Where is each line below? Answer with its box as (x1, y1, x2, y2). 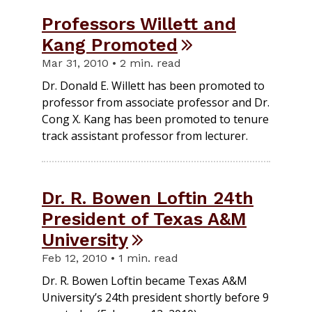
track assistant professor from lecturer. (42, 127, 248, 143)
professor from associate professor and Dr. (42, 94, 270, 110)
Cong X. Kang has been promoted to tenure (42, 111, 269, 127)
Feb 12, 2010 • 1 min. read (42, 251, 178, 265)
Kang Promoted (42, 33, 178, 55)
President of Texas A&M (42, 208, 247, 229)
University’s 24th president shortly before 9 (42, 289, 269, 305)
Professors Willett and (42, 13, 236, 34)
